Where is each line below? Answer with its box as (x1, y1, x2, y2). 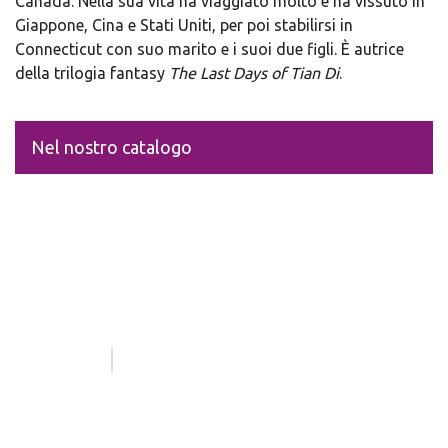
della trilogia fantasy (15, 63, 169, 82)
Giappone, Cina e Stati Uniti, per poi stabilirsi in (15, 15, 353, 34)
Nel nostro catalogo (31, 136, 192, 157)
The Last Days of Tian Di (169, 63, 339, 82)
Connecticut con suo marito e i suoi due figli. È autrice (15, 39, 404, 58)
